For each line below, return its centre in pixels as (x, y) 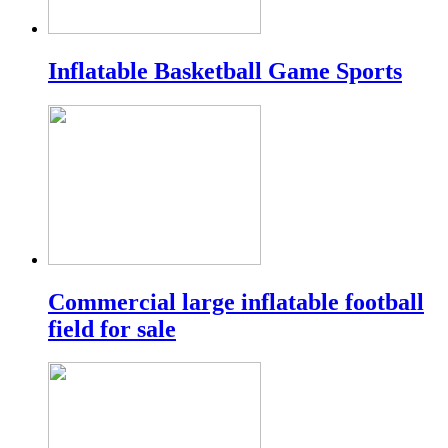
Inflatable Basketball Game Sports (225, 70)
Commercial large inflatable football (236, 301)
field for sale (112, 328)
